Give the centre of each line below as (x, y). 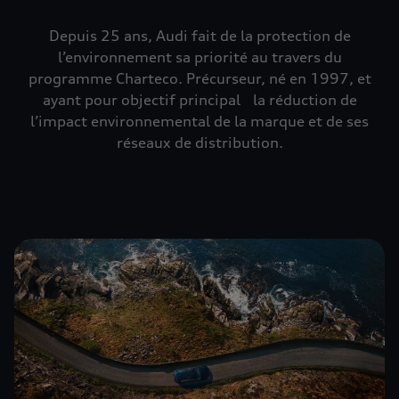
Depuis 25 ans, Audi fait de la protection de (199, 36)
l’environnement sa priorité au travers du (199, 57)
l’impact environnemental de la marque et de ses (199, 121)
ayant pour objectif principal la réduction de (199, 100)
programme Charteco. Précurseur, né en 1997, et (199, 78)
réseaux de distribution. (199, 142)
